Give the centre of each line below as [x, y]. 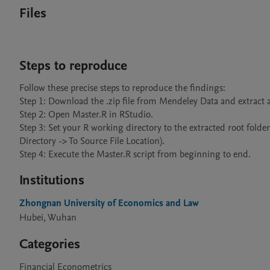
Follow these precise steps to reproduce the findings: [122, 88]
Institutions [52, 180]
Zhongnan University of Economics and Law [109, 203]
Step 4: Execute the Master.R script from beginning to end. [135, 154]
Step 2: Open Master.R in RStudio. [86, 115]
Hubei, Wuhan [48, 218]
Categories [50, 244]
